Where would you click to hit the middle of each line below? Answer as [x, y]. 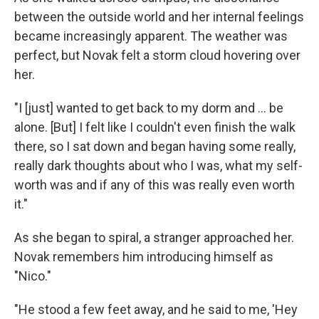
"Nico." [33, 276]
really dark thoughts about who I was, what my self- [158, 166]
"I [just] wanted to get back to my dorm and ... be [149, 108]
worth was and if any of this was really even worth [155, 185]
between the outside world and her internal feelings [159, 17]
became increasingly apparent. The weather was [151, 36]
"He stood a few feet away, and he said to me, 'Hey [156, 309]
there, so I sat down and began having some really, [155, 146]
